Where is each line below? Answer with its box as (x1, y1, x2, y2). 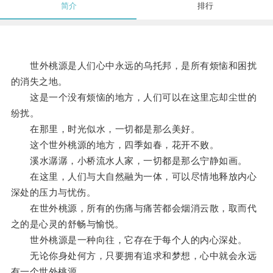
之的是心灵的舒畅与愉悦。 (10, 219, 124, 230)
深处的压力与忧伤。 (10, 187, 96, 198)
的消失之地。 (10, 76, 68, 87)
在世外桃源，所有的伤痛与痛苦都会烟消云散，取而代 (10, 203, 257, 214)
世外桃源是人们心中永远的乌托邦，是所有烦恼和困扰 (10, 60, 257, 71)
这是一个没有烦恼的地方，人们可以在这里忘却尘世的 (10, 92, 257, 103)
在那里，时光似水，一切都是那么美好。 (10, 124, 200, 135)
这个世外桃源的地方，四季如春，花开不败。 (10, 140, 219, 151)
